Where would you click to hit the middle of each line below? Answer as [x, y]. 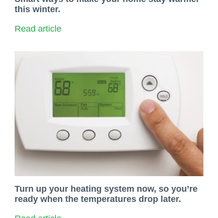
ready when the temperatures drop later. [98, 199]
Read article [38, 28]
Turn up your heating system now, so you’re [106, 189]
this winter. [37, 9]
